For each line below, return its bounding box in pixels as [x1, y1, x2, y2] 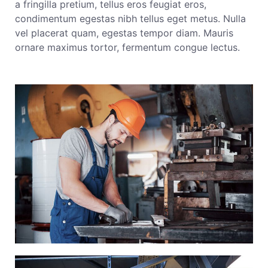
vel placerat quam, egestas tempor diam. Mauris [15, 26, 233, 39]
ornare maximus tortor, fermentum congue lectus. [15, 41, 240, 53]
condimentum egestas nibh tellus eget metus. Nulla [15, 12, 246, 25]
